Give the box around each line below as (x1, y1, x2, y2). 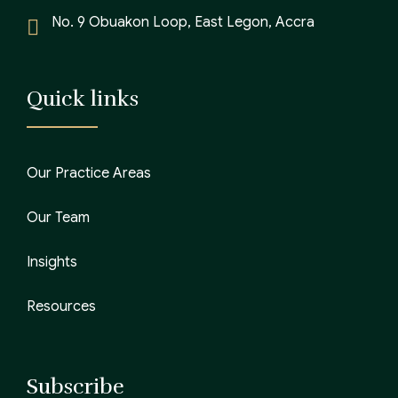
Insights (27, 252, 77, 271)
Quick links (27, 84, 139, 112)
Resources (27, 297, 96, 315)
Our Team (27, 208, 90, 227)
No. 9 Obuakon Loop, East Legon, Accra (52, 12, 314, 31)
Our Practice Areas (27, 163, 151, 182)
